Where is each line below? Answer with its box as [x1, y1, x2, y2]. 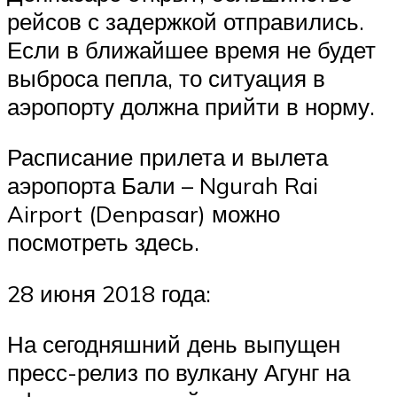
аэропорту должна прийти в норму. [7, 91, 375, 121]
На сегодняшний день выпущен [7, 330, 340, 359]
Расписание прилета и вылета [7, 143, 328, 172]
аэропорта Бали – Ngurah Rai [7, 171, 318, 200]
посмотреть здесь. [7, 228, 199, 257]
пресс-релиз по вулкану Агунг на [7, 358, 350, 387]
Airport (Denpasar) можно [7, 199, 280, 229]
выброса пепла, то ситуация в [7, 63, 325, 92]
